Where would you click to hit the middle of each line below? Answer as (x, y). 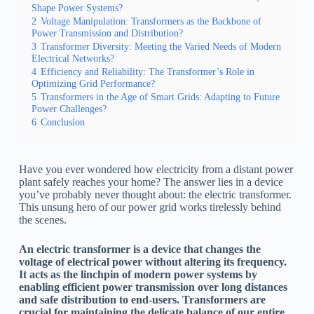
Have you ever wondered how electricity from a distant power (156, 169)
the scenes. (42, 220)
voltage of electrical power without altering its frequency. (152, 262)
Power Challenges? (69, 109)
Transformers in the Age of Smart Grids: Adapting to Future (160, 97)
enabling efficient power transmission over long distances (153, 287)
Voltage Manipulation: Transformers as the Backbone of (151, 21)
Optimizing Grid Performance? (93, 83)
